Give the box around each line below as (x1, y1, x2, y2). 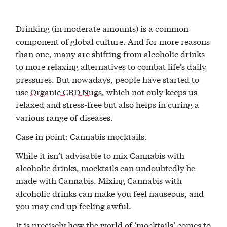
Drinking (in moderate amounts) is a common (16, 22, 189, 34)
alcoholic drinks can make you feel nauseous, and (16, 187, 204, 199)
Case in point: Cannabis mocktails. (16, 130, 147, 142)
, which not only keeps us (102, 86, 198, 97)
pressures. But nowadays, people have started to (16, 73, 200, 85)
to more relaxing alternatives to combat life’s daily (16, 60, 207, 72)
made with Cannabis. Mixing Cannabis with (16, 174, 182, 186)
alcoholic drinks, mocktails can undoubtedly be (16, 162, 196, 174)
